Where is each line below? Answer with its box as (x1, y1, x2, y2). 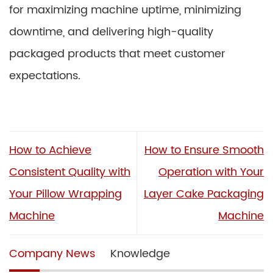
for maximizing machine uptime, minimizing (9, 1, 241, 19)
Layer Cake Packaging (144, 185, 264, 203)
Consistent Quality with (9, 163, 130, 181)
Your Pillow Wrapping (9, 185, 122, 203)
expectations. (9, 67, 80, 85)
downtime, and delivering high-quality (9, 23, 213, 41)
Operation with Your (158, 163, 264, 181)
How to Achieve (9, 141, 91, 159)
